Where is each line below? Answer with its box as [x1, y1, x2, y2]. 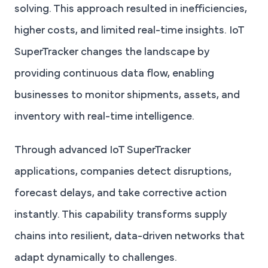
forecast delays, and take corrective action [14, 189, 227, 199]
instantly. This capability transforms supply [14, 211, 227, 221]
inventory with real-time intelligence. [14, 112, 194, 123]
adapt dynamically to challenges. [14, 254, 177, 264]
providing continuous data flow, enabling [14, 69, 214, 80]
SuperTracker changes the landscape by [14, 48, 210, 58]
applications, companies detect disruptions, [14, 167, 232, 178]
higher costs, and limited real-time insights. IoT [14, 26, 244, 36]
